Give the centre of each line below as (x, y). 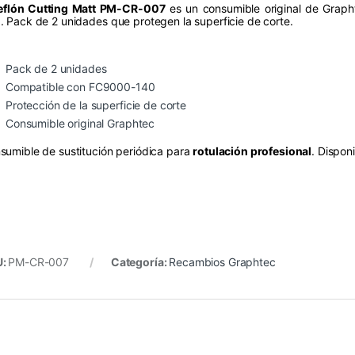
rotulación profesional (252, 151)
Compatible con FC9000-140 (80, 86)
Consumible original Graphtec (80, 123)
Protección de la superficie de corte (96, 105)
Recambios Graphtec (222, 261)
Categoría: (140, 261)
